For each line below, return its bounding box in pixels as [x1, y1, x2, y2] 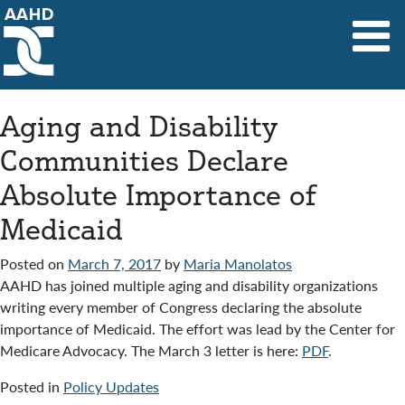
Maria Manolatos [184, 253, 292, 274]
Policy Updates [63, 376, 159, 397]
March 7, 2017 [68, 253, 161, 274]
